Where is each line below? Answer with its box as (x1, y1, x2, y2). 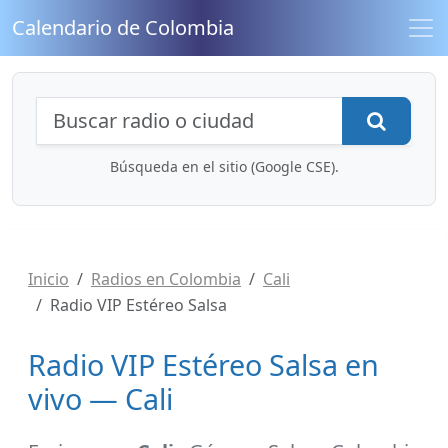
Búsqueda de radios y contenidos (36, 94, 432, 128)
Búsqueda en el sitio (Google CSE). (109, 157, 339, 176)
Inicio (28, 268, 69, 290)
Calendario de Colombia (12, 14, 234, 41)
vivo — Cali (28, 379, 173, 418)
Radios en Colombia (91, 268, 241, 290)
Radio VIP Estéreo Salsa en (28, 345, 379, 384)
